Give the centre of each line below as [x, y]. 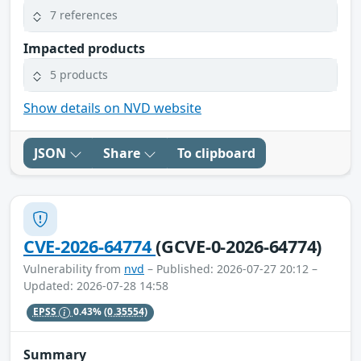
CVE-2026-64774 [90, 246]
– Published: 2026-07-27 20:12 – [231, 268]
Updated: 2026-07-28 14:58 [96, 285]
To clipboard [216, 153]
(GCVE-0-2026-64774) [239, 246]
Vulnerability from [74, 268]
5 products [79, 75]
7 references [84, 15]
